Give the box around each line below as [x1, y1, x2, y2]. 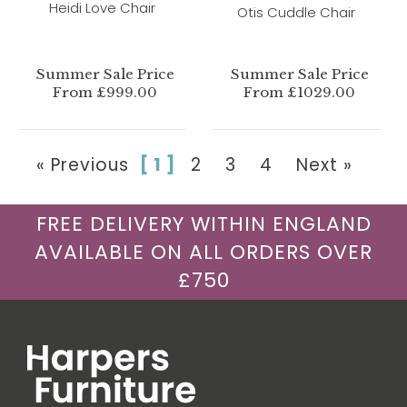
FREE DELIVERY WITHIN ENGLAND [35, 209, 372, 238]
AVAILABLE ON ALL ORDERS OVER [35, 237, 372, 266]
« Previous [36, 152, 140, 177]
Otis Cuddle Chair [237, 2, 355, 22]
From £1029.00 [243, 83, 356, 101]
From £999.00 [53, 83, 158, 101]
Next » [296, 152, 352, 177]
